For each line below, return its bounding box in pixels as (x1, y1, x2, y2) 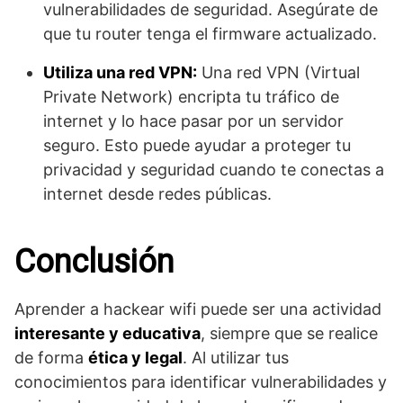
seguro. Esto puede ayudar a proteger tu (43, 135, 351, 155)
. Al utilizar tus (183, 347, 289, 367)
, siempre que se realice (201, 323, 378, 343)
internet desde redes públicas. (43, 184, 272, 203)
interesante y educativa (14, 323, 201, 343)
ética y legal (88, 347, 183, 367)
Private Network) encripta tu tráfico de (43, 86, 339, 106)
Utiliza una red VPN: (43, 62, 197, 82)
